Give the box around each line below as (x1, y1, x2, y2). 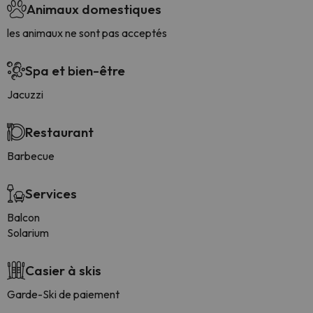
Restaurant (25, 124, 94, 140)
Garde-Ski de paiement (7, 287, 119, 301)
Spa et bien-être (25, 62, 125, 79)
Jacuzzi (7, 87, 43, 101)
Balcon (7, 210, 40, 224)
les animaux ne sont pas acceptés (7, 26, 167, 40)
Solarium (7, 226, 49, 240)
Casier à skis (25, 262, 101, 279)
